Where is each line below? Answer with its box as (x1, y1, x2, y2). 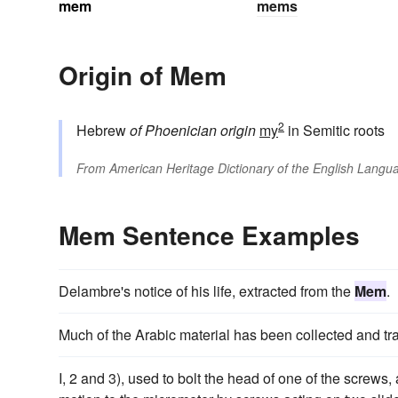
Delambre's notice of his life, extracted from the (59, 280, 354, 301)
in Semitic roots (284, 119, 385, 140)
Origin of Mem (59, 56, 227, 93)
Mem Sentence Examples (59, 216, 360, 253)
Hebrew (76, 119, 130, 140)
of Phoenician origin (130, 119, 256, 140)
